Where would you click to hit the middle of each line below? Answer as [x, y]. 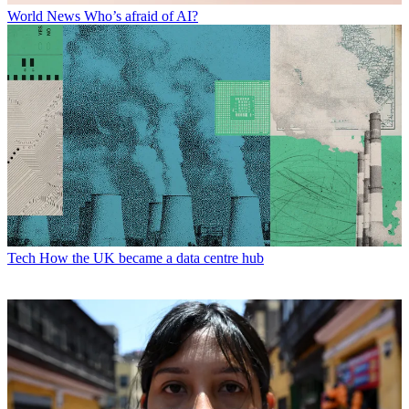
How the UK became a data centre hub [152, 257]
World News [44, 16]
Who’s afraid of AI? [141, 16]
